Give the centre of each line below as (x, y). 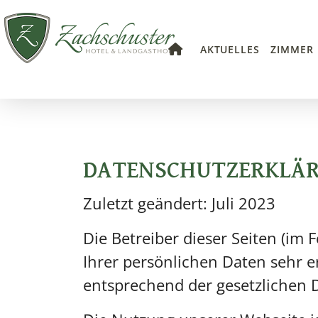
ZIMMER (292, 49)
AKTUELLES (230, 49)
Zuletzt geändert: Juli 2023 (179, 203)
